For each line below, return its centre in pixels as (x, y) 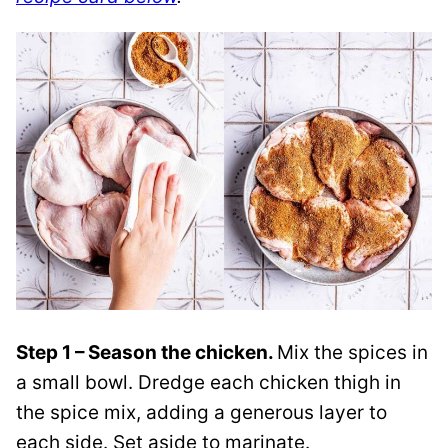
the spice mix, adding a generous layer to (201, 412)
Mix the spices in (352, 352)
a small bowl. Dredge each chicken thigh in (208, 382)
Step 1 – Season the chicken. (146, 352)
